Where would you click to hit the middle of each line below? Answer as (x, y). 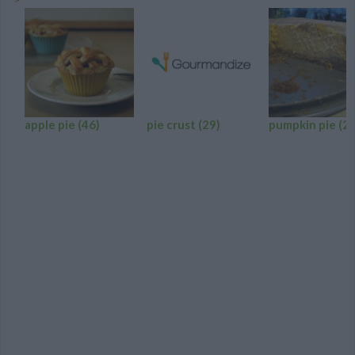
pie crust (172, 124)
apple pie (51, 124)
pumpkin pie (303, 124)
